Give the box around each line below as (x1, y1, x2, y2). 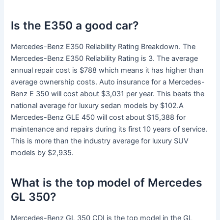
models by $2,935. (11, 148, 74, 158)
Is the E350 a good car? (11, 18, 139, 32)
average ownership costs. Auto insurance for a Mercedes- (11, 78, 205, 87)
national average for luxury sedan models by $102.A (11, 101, 184, 110)
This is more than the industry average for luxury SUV (11, 137, 189, 146)
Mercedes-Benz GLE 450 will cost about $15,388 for (11, 113, 186, 122)
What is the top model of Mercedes (11, 175, 203, 190)
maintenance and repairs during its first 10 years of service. (11, 125, 208, 134)
